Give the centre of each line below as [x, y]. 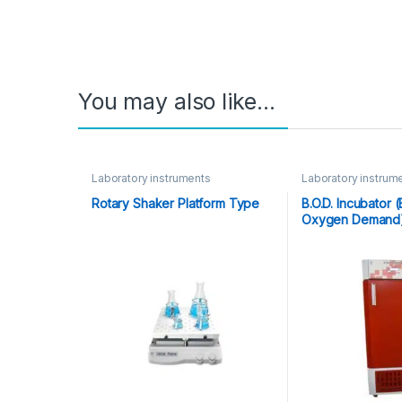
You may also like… [177, 101]
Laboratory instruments [151, 178]
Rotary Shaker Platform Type [175, 203]
